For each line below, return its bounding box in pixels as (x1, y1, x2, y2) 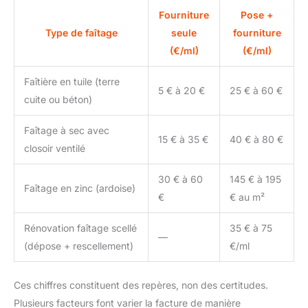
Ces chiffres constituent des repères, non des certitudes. (14, 279, 268, 291)
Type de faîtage (45, 27, 118, 39)
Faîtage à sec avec (24, 124, 109, 137)
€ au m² (230, 191, 265, 203)
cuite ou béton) (24, 93, 92, 106)
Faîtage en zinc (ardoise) (24, 182, 135, 195)
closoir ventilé (24, 142, 85, 155)
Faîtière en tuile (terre (24, 76, 120, 88)
